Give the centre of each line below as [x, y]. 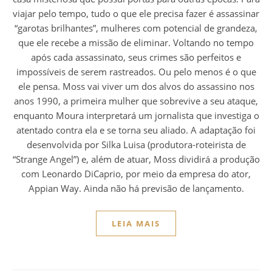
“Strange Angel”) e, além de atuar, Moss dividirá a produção [136, 159]
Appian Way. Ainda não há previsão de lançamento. [136, 189]
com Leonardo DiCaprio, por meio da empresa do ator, [136, 174]
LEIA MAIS [136, 224]
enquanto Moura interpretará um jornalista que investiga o [136, 116]
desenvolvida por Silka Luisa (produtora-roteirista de [136, 145]
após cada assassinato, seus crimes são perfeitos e [136, 57]
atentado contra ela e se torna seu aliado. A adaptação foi [136, 130]
